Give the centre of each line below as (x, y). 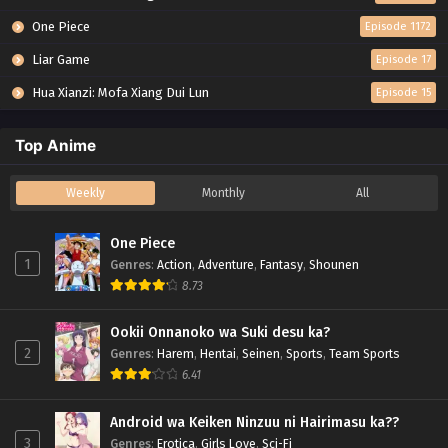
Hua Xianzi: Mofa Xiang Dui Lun (119, 92)
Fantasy (281, 264)
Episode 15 (403, 92)
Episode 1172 (398, 26)
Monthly (224, 192)
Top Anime (55, 145)
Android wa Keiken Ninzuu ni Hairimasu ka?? (254, 423)
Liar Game (59, 59)
